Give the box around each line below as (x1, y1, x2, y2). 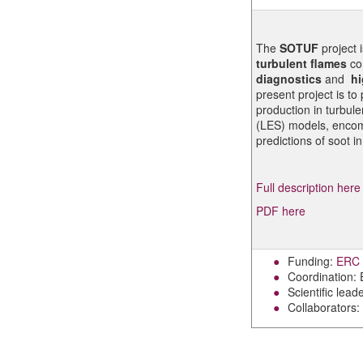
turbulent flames (255, 55, 347, 71)
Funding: (287, 253, 336, 269)
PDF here (255, 203, 305, 219)
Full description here (255, 179, 361, 195)
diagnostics (255, 70, 325, 87)
